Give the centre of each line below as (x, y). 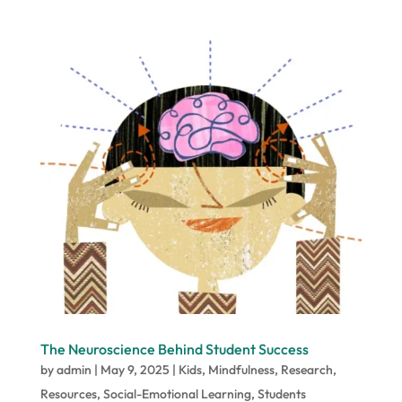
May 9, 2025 (135, 370)
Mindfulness (241, 370)
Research (306, 370)
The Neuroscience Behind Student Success (174, 350)
